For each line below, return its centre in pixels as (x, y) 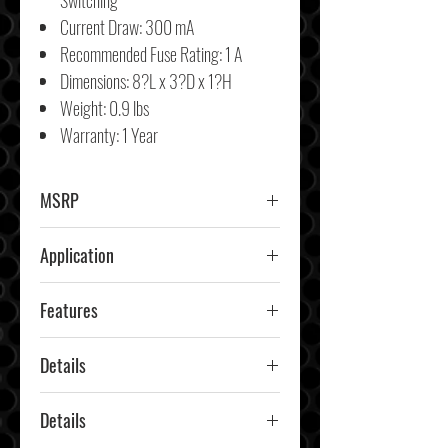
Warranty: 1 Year (109, 135)
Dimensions (93, 81)
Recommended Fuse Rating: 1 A (151, 54)
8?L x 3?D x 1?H (182, 81)
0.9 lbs (129, 108)
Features (69, 310)
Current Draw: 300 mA (127, 27)
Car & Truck (81, 297)
